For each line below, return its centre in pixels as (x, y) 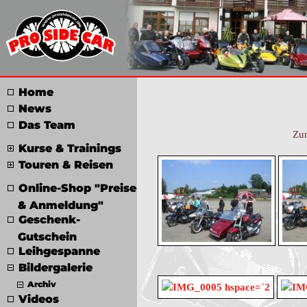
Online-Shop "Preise (77, 188)
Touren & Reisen (66, 165)
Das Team (47, 125)
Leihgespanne (59, 251)
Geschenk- (49, 220)
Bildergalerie (56, 268)
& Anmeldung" (61, 204)
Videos (39, 299)
